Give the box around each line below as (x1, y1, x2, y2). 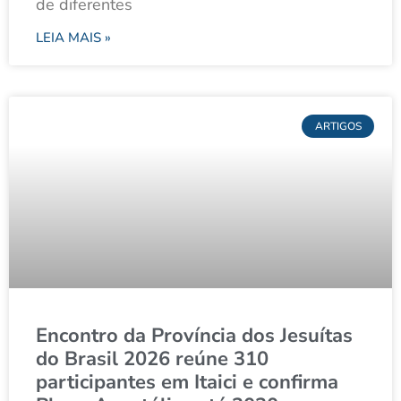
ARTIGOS (314, 119, 362, 134)
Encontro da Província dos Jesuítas (36, 322, 353, 350)
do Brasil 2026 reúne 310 (36, 346, 269, 373)
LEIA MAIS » (36, 29, 111, 47)
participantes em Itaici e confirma (36, 369, 338, 397)
